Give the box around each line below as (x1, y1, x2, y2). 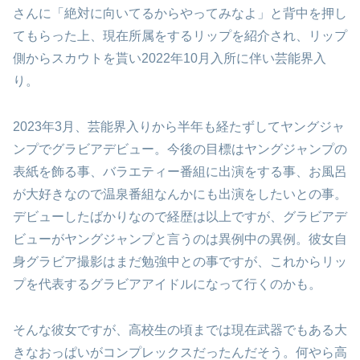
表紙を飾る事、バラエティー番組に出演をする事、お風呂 (13, 165, 347, 179)
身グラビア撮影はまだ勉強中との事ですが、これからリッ (13, 255, 347, 269)
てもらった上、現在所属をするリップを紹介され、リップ (13, 29, 347, 43)
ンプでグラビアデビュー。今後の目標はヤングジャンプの (13, 142, 347, 157)
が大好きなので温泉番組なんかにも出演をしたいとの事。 (13, 187, 347, 202)
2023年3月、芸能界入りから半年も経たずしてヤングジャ (13, 120, 345, 134)
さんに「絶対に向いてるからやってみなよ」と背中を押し (13, 6, 347, 21)
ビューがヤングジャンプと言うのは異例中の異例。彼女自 (13, 232, 347, 247)
